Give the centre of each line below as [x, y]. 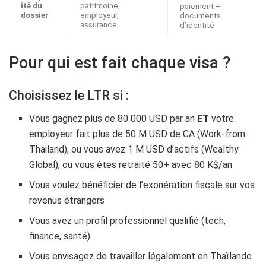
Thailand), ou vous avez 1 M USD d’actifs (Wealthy [134, 149]
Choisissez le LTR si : [69, 96]
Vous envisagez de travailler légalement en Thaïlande [141, 256]
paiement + [200, 6]
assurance [99, 25]
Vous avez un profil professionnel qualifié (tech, [128, 220]
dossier [35, 15]
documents [200, 16]
